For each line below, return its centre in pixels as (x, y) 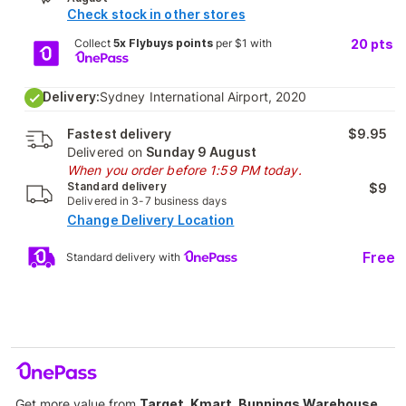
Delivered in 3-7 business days (147, 201)
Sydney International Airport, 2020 (203, 97)
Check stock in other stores (156, 14)
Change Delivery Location (151, 220)
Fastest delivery (120, 134)
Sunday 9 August (201, 152)
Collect (93, 43)
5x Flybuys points (163, 43)
